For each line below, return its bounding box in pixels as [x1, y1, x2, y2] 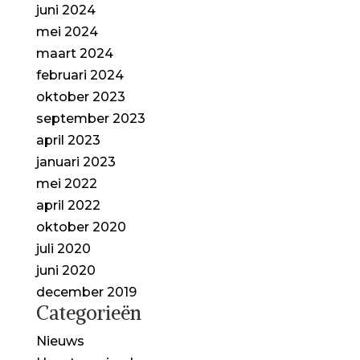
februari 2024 [35, 67, 124, 83]
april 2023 [35, 132, 100, 148]
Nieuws [35, 333, 84, 349]
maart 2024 [35, 45, 113, 61]
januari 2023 [35, 153, 116, 170]
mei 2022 [35, 175, 97, 191]
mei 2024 [35, 23, 98, 39]
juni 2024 [35, 2, 96, 18]
